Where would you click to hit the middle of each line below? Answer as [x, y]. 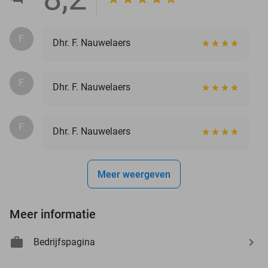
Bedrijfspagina [64, 242]
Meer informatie [53, 214]
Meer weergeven [134, 174]
